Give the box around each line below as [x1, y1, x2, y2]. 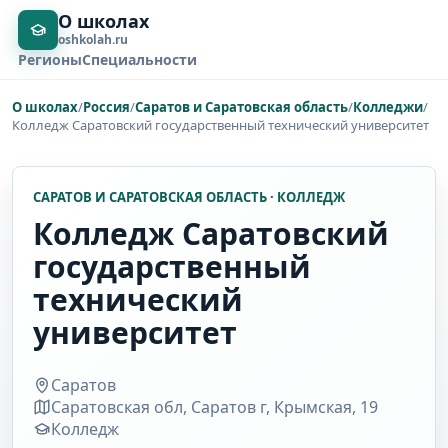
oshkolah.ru [57, 31, 128, 48]
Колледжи [353, 98, 423, 116]
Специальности [81, 50, 197, 69]
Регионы [17, 50, 82, 69]
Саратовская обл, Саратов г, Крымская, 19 [51, 395, 378, 418]
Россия [83, 98, 130, 116]
